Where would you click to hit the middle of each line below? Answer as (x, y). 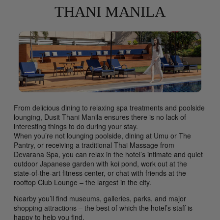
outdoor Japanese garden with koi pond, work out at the (100, 163)
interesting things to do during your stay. (76, 126)
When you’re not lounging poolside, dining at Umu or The (102, 135)
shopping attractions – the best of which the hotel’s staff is (103, 207)
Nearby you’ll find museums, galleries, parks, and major (100, 198)
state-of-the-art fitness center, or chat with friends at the (100, 173)
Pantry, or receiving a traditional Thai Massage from (94, 145)
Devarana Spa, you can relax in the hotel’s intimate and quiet (108, 154)
